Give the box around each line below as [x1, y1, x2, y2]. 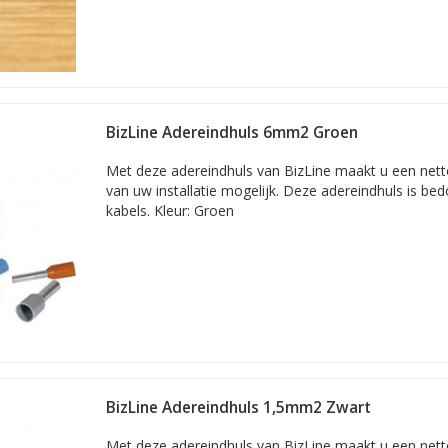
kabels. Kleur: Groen [106, 201, 234, 220]
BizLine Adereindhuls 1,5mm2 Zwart [106, 397, 371, 418]
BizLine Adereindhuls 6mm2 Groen [106, 122, 358, 143]
